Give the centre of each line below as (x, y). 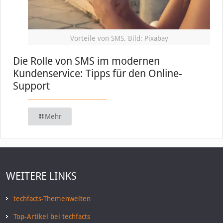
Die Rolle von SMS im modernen (86, 61)
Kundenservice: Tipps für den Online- (98, 73)
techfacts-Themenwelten (52, 198)
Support (31, 86)
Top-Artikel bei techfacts (52, 216)
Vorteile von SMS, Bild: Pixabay (119, 38)
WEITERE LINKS (41, 176)
